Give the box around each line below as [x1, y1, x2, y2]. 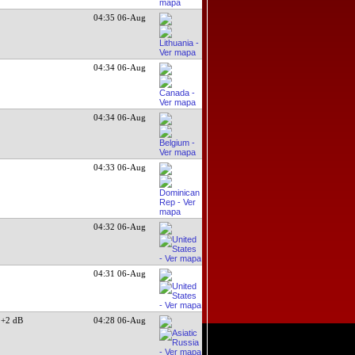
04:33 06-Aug [94, 162, 147, 172]
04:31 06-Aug [94, 268, 147, 278]
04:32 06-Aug [94, 221, 147, 231]
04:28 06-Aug [94, 315, 147, 325]
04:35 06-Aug [94, 12, 147, 22]
